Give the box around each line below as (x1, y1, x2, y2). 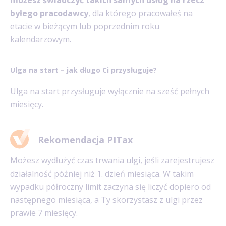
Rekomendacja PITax (38, 134, 133, 146)
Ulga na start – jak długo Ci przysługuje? (10, 65, 157, 75)
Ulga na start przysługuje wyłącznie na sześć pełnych (10, 86, 209, 97)
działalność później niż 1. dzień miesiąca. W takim (10, 168, 194, 180)
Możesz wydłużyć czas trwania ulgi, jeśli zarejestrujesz (10, 155, 214, 166)
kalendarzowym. (10, 33, 71, 45)
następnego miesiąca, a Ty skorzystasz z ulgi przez (10, 194, 203, 206)
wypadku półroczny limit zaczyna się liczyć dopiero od (10, 181, 211, 193)
